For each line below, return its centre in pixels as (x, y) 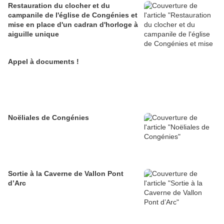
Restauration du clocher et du (59, 6)
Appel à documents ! (43, 62)
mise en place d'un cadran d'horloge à (73, 25)
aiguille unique (33, 34)
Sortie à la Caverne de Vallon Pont (66, 174)
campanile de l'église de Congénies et (73, 15)
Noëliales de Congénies (48, 118)
